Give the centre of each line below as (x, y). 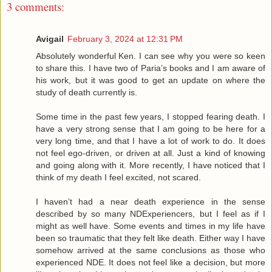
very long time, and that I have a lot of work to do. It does (151, 141)
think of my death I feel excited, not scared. (118, 177)
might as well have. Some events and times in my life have (151, 226)
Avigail (50, 39)
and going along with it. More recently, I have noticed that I (151, 165)
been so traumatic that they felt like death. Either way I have (151, 238)
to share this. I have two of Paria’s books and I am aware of (151, 68)
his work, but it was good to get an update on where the (151, 80)
